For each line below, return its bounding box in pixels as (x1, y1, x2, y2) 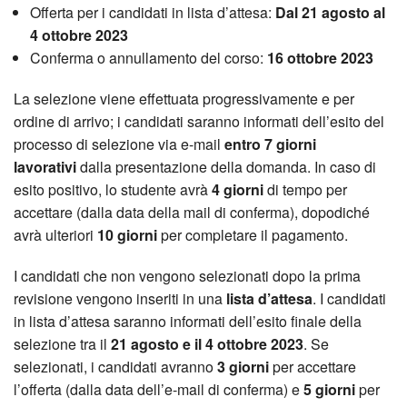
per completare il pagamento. (161, 223, 348, 245)
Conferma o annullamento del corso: (29, 46, 267, 68)
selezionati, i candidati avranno (14, 355, 217, 377)
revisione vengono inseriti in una (14, 287, 226, 309)
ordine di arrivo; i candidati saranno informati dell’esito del (14, 110, 384, 132)
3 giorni (217, 355, 269, 377)
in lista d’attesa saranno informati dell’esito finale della (14, 310, 362, 332)
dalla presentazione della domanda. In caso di (76, 155, 376, 177)
